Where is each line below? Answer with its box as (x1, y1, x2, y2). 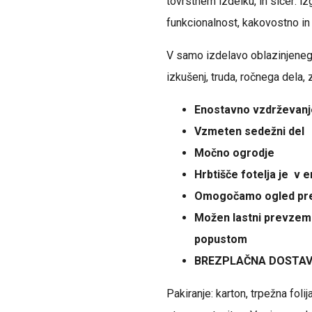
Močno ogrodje (194, 146, 274, 159)
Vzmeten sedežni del (194, 124, 304, 138)
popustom (194, 232, 247, 246)
